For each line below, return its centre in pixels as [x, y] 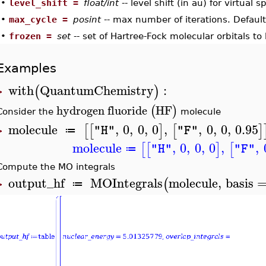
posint [88, 19]
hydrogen [80, 110]
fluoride [127, 110]
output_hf [36, 183]
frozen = [33, 36]
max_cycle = [41, 19]
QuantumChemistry [96, 90]
